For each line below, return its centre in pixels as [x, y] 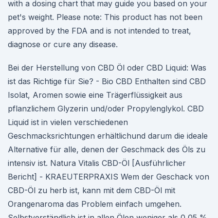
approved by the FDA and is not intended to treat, [100, 31]
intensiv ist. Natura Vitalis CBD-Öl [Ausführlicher [97, 163]
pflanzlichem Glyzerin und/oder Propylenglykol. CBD [106, 109]
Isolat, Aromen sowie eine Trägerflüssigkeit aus [95, 95]
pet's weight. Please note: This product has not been [105, 17]
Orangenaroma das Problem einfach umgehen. [95, 204]
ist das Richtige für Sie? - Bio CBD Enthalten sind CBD [107, 81]
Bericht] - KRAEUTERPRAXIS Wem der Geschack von [109, 177]
